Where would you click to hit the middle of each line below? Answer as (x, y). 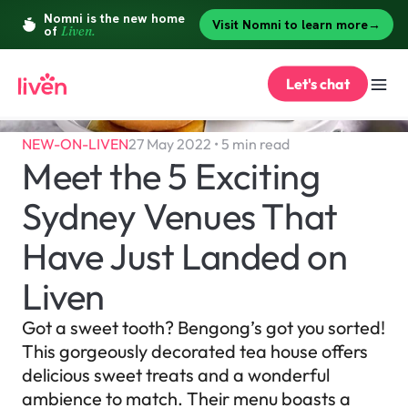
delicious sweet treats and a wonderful (176, 375)
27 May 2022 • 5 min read (209, 144)
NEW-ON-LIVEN (75, 144)
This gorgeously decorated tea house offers (195, 351)
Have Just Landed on (185, 256)
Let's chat (318, 83)
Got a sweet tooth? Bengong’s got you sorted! (204, 327)
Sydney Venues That (180, 216)
